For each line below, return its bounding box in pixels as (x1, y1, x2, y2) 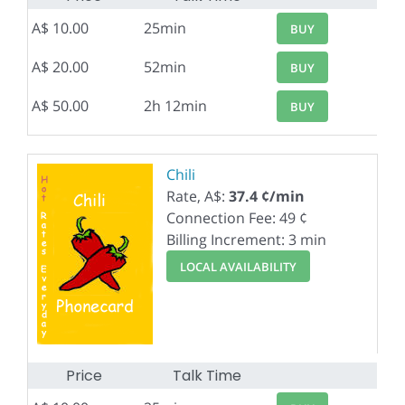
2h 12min (144, 96, 207, 116)
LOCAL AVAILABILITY (179, 258, 297, 275)
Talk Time (172, 365, 241, 386)
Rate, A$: (166, 186, 229, 206)
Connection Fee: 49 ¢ (166, 208, 307, 228)
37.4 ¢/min (229, 186, 305, 206)
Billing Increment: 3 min (166, 230, 326, 250)
